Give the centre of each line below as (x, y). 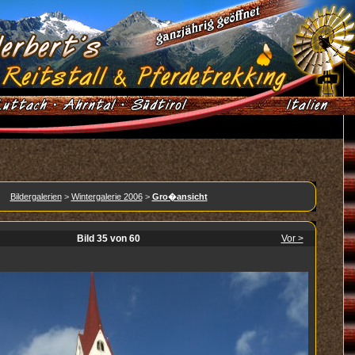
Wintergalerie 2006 (107, 197)
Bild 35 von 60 (108, 239)
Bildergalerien (36, 197)
